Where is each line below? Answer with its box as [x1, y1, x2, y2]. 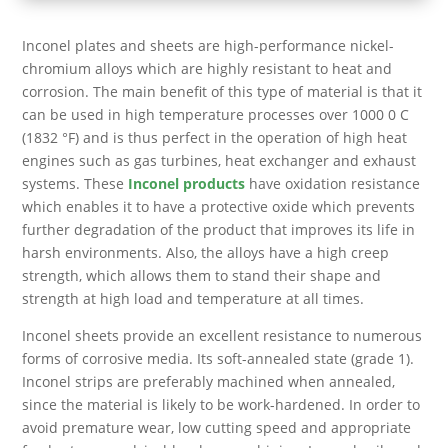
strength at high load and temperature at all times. [22, 289, 365, 308]
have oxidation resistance [245, 174, 421, 193]
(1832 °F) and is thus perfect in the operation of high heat [22, 128, 408, 147]
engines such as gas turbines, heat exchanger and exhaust [22, 151, 417, 170]
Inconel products [128, 174, 246, 193]
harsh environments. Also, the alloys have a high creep [22, 243, 390, 262]
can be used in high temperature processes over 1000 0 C [22, 105, 410, 124]
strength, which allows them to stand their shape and [22, 266, 382, 285]
